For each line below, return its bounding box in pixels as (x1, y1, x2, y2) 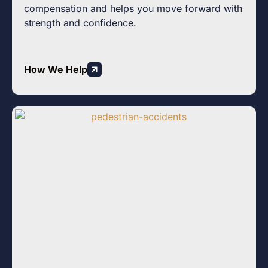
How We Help (24, 63, 87, 76)
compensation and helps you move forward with (24, 2, 242, 15)
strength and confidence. (24, 17, 136, 29)
